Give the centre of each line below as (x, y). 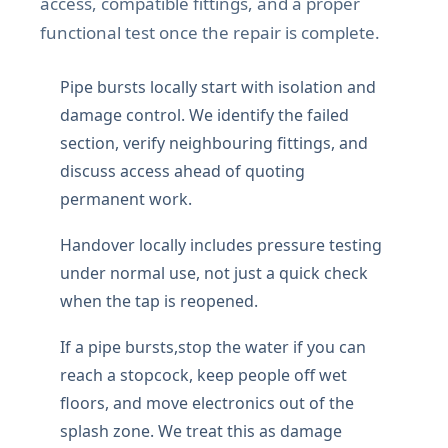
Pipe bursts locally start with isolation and (218, 87)
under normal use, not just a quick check (214, 273)
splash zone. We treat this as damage (201, 431)
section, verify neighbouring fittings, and (214, 143)
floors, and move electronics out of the (207, 403)
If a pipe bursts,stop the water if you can (213, 347)
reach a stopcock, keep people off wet (203, 375)
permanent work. (126, 199)
